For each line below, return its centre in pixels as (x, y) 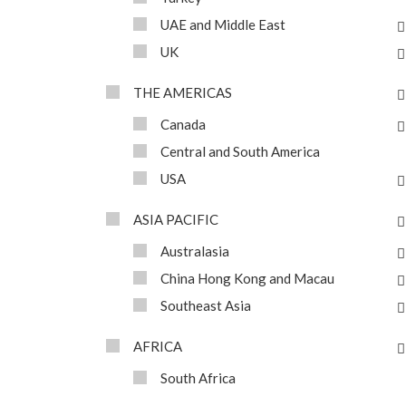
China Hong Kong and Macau (247, 278)
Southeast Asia (206, 305)
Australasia (195, 251)
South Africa (198, 378)
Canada (183, 124)
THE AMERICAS (183, 92)
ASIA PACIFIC (176, 219)
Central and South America (240, 151)
